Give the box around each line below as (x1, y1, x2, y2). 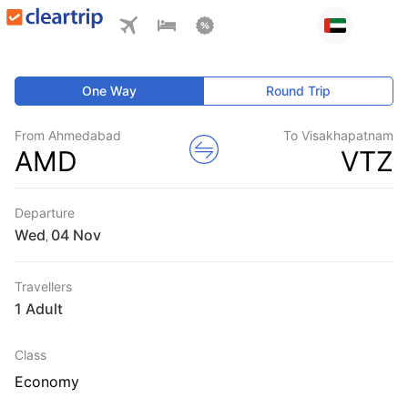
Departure (15, 205, 75, 220)
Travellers (15, 279, 72, 294)
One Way (82, 83, 138, 98)
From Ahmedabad (15, 127, 121, 143)
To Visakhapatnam (283, 127, 393, 143)
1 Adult (15, 300, 63, 318)
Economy (15, 372, 79, 391)
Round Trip (266, 83, 331, 98)
